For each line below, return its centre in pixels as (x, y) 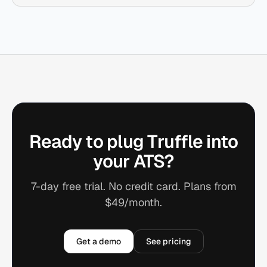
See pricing (168, 241)
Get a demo (98, 241)
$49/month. (133, 202)
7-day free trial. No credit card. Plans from (133, 186)
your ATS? (133, 161)
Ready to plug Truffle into (133, 142)
